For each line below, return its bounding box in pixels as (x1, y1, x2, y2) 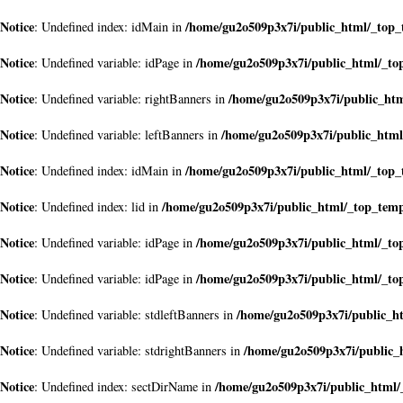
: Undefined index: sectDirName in (34, 378, 215, 395)
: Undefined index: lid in (34, 198, 162, 215)
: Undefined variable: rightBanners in (34, 90, 228, 107)
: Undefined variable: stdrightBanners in (34, 342, 244, 359)
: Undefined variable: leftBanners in (34, 126, 221, 143)
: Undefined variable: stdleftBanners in (34, 306, 237, 323)
